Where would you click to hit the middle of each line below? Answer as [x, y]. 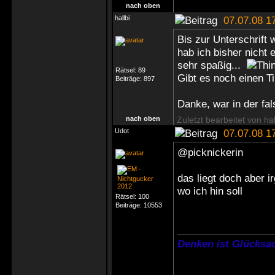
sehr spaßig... [212, 65]
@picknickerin [210, 152]
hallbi [122, 18]
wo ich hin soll [210, 191]
